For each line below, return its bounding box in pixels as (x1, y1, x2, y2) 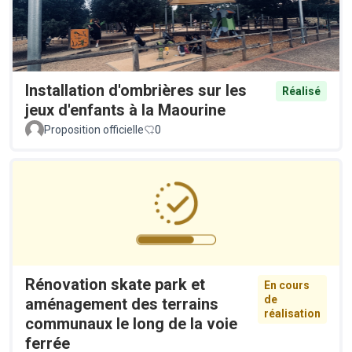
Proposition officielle (44, 123, 144, 136)
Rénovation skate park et (25, 274, 205, 294)
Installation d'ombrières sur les (25, 80, 247, 100)
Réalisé (282, 84, 321, 97)
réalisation (264, 306, 321, 320)
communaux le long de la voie (25, 313, 237, 333)
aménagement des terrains (25, 294, 218, 313)
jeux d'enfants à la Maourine (25, 100, 225, 119)
